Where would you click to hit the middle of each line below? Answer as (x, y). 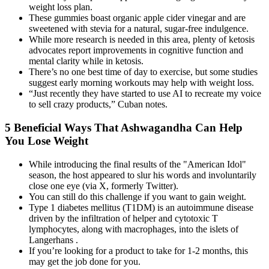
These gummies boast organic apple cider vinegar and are (137, 18)
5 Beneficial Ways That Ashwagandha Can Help (124, 128)
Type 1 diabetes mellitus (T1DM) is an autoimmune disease (141, 207)
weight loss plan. (61, 7)
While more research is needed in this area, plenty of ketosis (142, 40)
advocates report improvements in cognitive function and (136, 50)
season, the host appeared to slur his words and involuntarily (143, 175)
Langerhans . (53, 240)
